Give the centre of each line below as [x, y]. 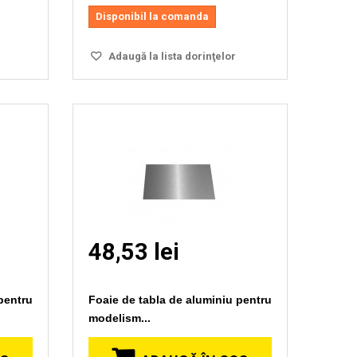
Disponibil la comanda [152, 16]
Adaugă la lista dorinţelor [171, 56]
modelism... [119, 318]
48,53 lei [133, 251]
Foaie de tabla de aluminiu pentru [180, 299]
